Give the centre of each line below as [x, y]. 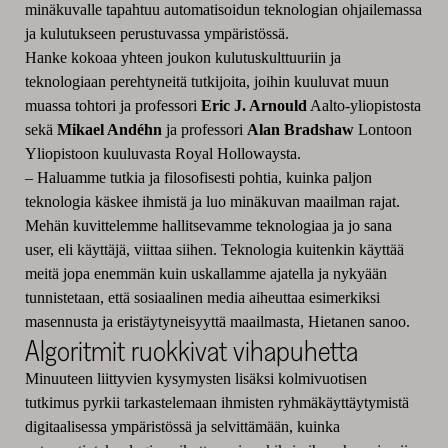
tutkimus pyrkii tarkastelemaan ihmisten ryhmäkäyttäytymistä [216, 402]
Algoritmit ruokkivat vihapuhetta [191, 350]
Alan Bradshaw [300, 129]
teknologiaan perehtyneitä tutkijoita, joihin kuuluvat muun [206, 81]
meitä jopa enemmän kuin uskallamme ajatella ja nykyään [205, 273]
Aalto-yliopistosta [363, 105]
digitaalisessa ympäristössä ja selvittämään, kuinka [182, 426]
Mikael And [96, 129]
